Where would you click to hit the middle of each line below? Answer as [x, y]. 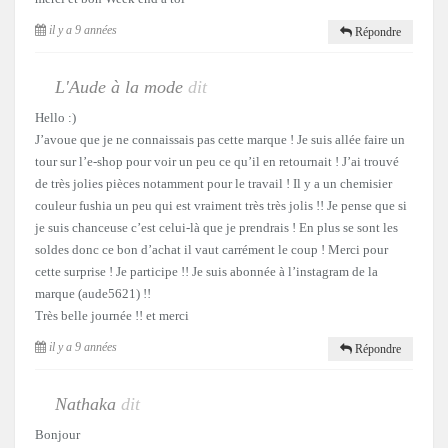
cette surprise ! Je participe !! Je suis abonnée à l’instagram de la [206, 271]
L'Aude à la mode [121, 86]
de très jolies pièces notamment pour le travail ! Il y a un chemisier [213, 183]
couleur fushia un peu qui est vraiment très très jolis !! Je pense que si [221, 205]
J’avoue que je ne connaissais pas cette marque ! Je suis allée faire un [220, 139]
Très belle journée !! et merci [112, 315]
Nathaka [88, 403]
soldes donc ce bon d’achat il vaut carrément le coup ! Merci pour [211, 249]
